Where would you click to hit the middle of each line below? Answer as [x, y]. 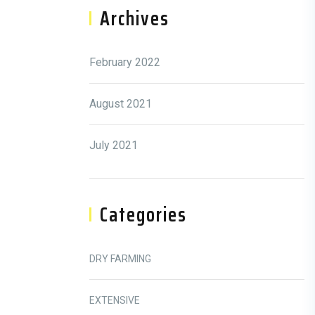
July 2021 [114, 145]
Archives [135, 18]
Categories [143, 214]
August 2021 [121, 104]
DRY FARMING [120, 259]
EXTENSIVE [115, 300]
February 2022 [125, 62]
